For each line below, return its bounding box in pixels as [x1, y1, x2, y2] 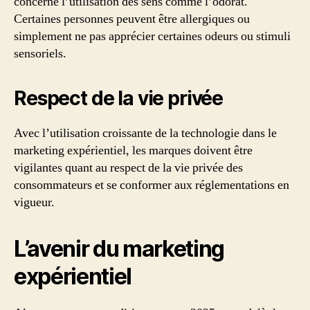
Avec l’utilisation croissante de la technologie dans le [14, 125, 277, 142]
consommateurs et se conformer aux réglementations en [14, 177, 289, 194]
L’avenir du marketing [14, 235, 225, 263]
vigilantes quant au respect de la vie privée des [14, 160, 243, 176]
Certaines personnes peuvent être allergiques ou [14, 11, 250, 28]
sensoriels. [14, 46, 66, 62]
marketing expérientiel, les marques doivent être [14, 143, 253, 159]
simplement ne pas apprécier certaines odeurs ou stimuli [14, 28, 291, 45]
